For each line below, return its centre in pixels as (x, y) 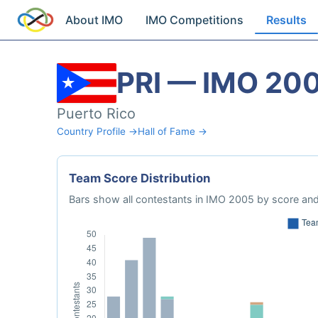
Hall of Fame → (172, 131)
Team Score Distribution (139, 178)
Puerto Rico (96, 114)
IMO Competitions (195, 20)
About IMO (94, 20)
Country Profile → (97, 131)
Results (287, 20)
